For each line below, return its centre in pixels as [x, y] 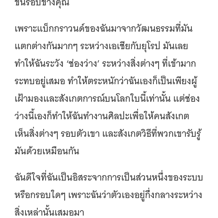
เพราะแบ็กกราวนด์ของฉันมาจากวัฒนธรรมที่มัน [104, 29]
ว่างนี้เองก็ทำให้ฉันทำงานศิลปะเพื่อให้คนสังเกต [102, 116]
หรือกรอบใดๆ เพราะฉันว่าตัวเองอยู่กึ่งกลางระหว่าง [109, 195]
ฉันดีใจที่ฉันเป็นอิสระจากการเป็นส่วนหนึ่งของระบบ [109, 178]
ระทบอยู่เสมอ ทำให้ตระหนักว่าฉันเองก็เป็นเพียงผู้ [106, 81]
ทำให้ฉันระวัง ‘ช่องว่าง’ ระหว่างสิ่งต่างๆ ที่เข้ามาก [105, 64]
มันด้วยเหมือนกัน [48, 151]
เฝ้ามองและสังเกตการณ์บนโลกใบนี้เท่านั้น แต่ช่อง [107, 99]
